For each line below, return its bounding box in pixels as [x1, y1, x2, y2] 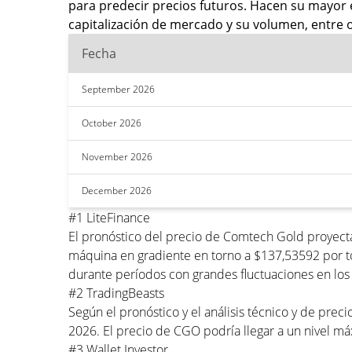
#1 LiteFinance [68, 209, 150, 226]
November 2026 [82, 150, 152, 163]
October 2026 [82, 116, 141, 130]
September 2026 [82, 82, 155, 96]
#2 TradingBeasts [68, 284, 164, 302]
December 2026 [82, 184, 152, 197]
